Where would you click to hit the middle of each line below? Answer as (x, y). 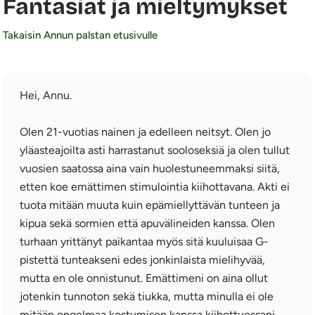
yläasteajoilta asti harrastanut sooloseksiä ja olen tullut (155, 150)
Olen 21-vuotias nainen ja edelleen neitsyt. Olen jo (146, 131)
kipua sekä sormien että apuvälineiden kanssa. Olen (148, 223)
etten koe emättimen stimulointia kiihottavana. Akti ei (155, 186)
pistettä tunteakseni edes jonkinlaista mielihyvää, (143, 259)
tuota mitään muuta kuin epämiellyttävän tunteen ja (150, 205)
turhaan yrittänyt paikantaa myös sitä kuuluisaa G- (144, 241)
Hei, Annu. (46, 95)
